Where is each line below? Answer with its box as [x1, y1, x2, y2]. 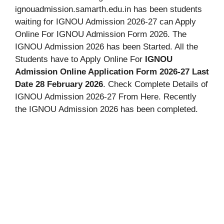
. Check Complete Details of [103, 79, 208, 89]
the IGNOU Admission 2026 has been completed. [15, 104, 198, 114]
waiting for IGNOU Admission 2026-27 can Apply [15, 16, 196, 26]
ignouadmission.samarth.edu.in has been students [15, 4, 202, 14]
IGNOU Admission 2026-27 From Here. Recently [15, 91, 196, 101]
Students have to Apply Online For [15, 54, 145, 64]
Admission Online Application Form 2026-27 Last [15, 66, 209, 76]
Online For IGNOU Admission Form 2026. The [15, 29, 186, 39]
